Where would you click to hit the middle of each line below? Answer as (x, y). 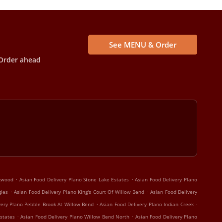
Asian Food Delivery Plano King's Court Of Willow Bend (79, 192)
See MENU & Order (142, 45)
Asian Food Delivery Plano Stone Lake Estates (74, 179)
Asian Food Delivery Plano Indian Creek (147, 204)
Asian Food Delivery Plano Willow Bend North (75, 217)
